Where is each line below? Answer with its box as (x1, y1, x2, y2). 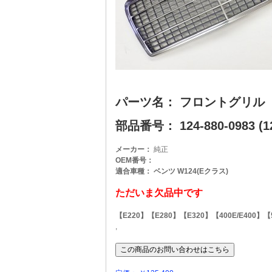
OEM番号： (115, 156, 154, 165)
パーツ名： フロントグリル (115, 95, 265, 109)
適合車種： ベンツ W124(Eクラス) (115, 167, 228, 175)
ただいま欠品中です (115, 188, 203, 198)
